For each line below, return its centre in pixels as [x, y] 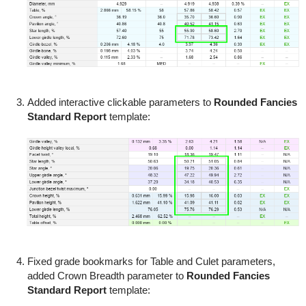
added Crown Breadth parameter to [107, 275]
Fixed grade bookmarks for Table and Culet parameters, [151, 261]
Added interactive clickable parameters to [120, 102]
